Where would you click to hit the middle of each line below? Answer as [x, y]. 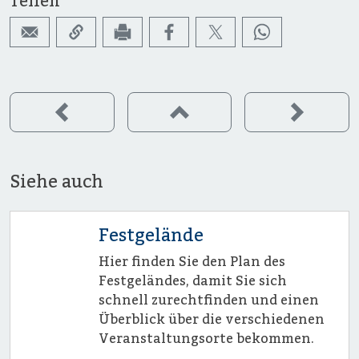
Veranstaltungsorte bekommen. [206, 339]
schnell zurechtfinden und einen [208, 300]
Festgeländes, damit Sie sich [192, 281]
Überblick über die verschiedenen [211, 319]
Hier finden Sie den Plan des [192, 262]
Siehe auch [56, 182]
